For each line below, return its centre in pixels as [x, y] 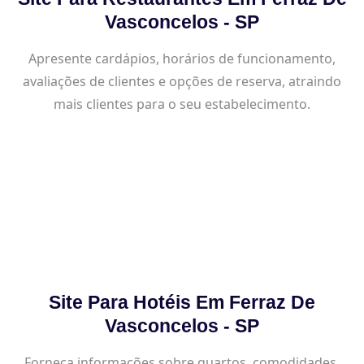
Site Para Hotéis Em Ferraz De [182, 302]
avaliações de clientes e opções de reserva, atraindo [182, 81]
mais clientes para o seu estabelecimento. [182, 104]
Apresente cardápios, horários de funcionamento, [182, 58]
